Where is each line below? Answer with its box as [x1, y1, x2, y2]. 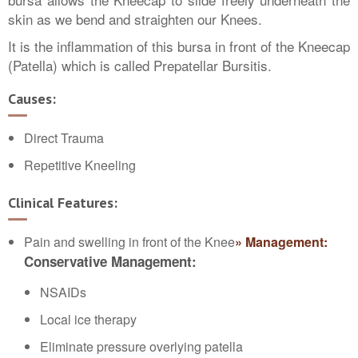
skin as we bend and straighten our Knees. [8, 9, 262, 29]
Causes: [8, 89, 56, 108]
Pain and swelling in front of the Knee [24, 233, 235, 251]
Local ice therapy [40, 310, 137, 328]
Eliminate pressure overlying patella [40, 337, 243, 356]
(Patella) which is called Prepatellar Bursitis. [8, 55, 272, 75]
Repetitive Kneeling [24, 156, 136, 174]
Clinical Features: [8, 193, 117, 212]
